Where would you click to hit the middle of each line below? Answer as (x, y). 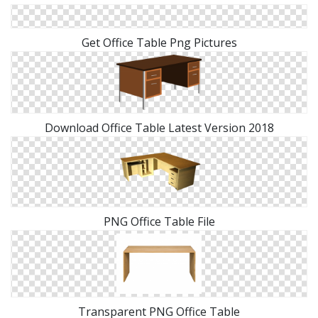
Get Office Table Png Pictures (159, 43)
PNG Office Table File (159, 222)
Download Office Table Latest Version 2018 (159, 128)
